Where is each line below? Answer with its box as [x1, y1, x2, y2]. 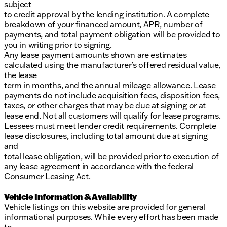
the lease [4, 70, 37, 81]
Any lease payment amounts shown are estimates [4, 50, 187, 60]
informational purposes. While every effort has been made [4, 212, 219, 222]
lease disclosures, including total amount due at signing [4, 131, 208, 141]
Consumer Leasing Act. [4, 171, 91, 182]
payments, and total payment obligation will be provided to [4, 29, 220, 40]
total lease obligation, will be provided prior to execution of [4, 151, 219, 162]
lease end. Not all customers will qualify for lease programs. [4, 110, 221, 121]
